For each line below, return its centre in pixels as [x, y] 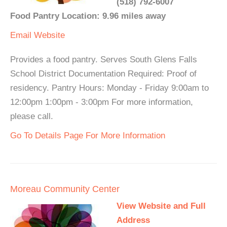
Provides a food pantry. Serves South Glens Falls [104, 60]
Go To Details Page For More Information [88, 136]
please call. [32, 116]
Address [133, 220]
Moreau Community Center [65, 189]
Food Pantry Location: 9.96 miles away [88, 16]
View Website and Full [161, 206]
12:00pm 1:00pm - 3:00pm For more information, [102, 102]
